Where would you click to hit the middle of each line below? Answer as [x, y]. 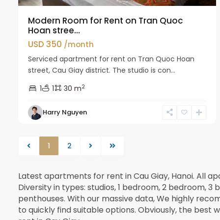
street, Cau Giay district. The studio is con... [102, 70]
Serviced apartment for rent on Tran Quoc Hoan [111, 59]
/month [79, 44]
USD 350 [46, 44]
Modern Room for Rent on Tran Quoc [106, 20]
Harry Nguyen [65, 112]
